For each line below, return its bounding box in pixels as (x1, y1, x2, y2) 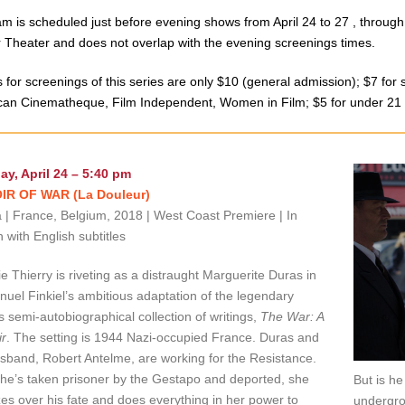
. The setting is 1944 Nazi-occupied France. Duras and (5, 330, 319, 344)
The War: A (259, 309, 324, 324)
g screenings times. (263, 35, 375, 50)
